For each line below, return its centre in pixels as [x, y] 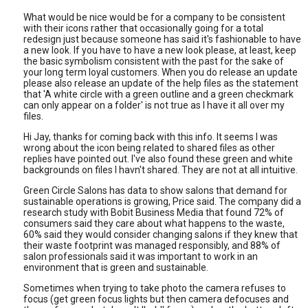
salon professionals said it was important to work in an [141, 256]
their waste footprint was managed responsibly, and [136, 245]
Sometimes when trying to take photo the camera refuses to [155, 288]
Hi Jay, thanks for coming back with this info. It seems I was [151, 136]
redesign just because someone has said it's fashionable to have [162, 39]
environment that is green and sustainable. [116, 267]
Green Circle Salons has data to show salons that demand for [155, 190]
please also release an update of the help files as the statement [161, 83]
